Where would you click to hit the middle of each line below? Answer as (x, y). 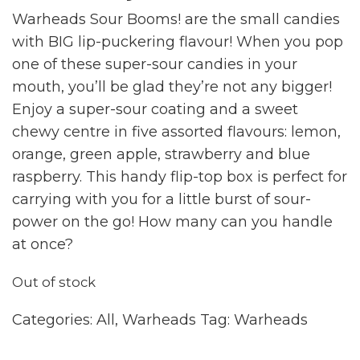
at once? (43, 244)
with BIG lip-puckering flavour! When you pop (178, 42)
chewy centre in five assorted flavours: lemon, (176, 132)
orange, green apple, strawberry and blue (161, 154)
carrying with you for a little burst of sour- (162, 199)
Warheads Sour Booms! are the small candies (176, 19)
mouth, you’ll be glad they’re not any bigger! (172, 87)
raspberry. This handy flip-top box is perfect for (180, 177)
